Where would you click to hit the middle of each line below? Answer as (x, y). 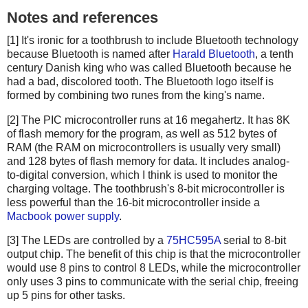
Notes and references (82, 17)
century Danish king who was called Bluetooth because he (149, 67)
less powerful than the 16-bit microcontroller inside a (133, 202)
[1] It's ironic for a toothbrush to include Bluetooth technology (153, 40)
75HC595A (194, 241)
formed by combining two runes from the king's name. (136, 95)
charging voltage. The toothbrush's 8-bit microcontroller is (146, 188)
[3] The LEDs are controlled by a (87, 241)
